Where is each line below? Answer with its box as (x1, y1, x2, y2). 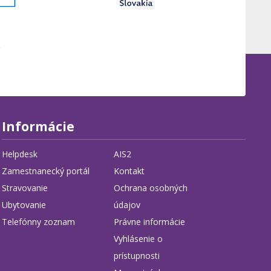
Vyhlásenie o (114, 233, 163, 244)
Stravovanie (1, 182, 48, 194)
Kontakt (114, 165, 145, 177)
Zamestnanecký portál (1, 165, 90, 177)
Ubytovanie (1, 199, 46, 211)
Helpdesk (1, 148, 38, 160)
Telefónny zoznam (1, 216, 75, 227)
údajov (114, 199, 141, 211)
